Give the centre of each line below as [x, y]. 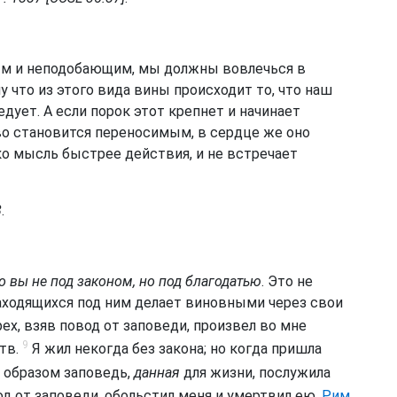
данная [157, 372]
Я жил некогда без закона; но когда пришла [175, 349]
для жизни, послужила [255, 372]
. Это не [287, 281]
